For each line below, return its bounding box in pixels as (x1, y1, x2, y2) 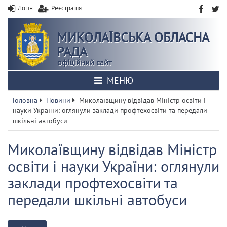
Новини (46, 96, 70, 105)
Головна (13, 96, 37, 105)
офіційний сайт (57, 57, 111, 67)
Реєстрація (51, 4, 82, 12)
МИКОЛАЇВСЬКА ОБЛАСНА (57, 29, 209, 46)
